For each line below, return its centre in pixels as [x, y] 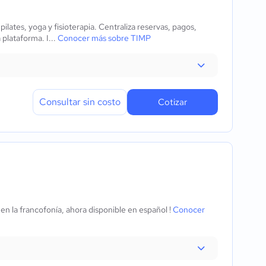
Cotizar [172, 102]
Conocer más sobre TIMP [104, 38]
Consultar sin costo [80, 102]
